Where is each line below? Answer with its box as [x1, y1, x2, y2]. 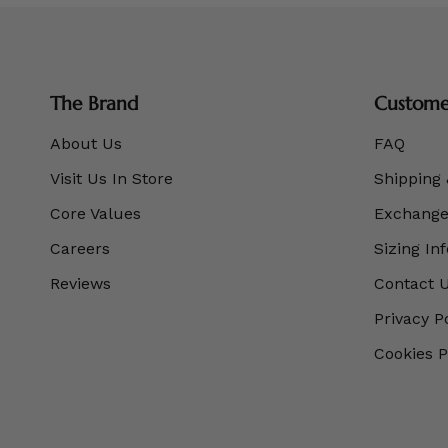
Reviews [50, 274, 111, 294]
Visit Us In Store [50, 169, 173, 189]
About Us [50, 134, 122, 154]
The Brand [50, 90, 138, 115]
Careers [50, 239, 110, 259]
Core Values [50, 204, 141, 224]
